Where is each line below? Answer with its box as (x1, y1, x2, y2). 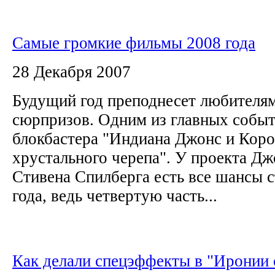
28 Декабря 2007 (12, 62, 131, 81)
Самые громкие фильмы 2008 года (12, 33, 255, 52)
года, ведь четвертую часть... (12, 186, 217, 205)
